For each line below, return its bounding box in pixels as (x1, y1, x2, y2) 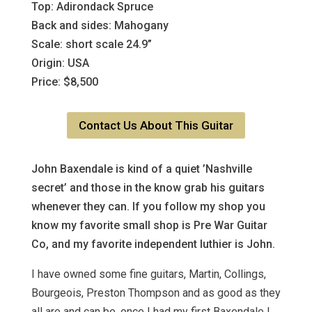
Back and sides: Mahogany (31, 19, 169, 32)
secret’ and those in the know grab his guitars (31, 181, 265, 195)
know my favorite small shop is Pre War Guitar (31, 219, 267, 233)
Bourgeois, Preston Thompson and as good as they (31, 286, 281, 300)
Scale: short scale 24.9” (31, 38, 152, 51)
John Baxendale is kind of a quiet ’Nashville (31, 162, 252, 176)
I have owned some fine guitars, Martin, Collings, (31, 267, 266, 281)
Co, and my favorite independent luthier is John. (31, 237, 275, 251)
